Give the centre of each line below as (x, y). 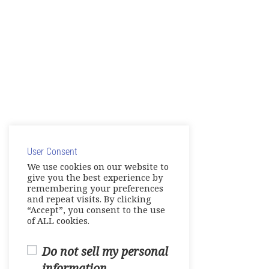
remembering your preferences (95, 189)
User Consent (52, 152)
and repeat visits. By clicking (89, 200)
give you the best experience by (95, 178)
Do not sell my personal (105, 252)
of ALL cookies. (58, 221)
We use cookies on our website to (98, 167)
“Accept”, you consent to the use (96, 210)
